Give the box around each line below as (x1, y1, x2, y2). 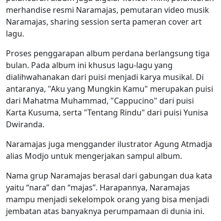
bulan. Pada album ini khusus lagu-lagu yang (6, 59, 173, 71)
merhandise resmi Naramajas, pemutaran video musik (6, 4, 209, 15)
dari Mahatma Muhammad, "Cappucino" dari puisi (6, 95, 194, 106)
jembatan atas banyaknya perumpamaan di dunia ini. (6, 205, 204, 217)
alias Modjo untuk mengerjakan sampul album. (6, 150, 182, 161)
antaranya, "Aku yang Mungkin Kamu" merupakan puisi (6, 83, 213, 94)
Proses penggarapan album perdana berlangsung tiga (6, 47, 210, 59)
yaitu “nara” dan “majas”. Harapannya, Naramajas (6, 182, 190, 193)
